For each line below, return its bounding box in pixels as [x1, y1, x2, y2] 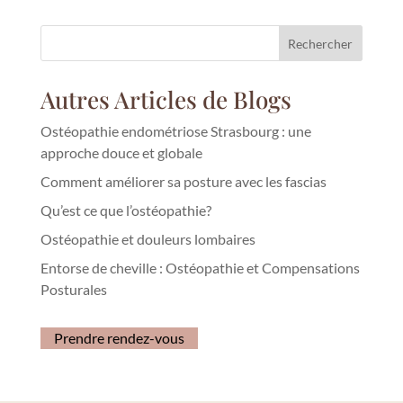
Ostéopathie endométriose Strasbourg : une [40, 122, 311, 140]
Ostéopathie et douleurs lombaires [40, 230, 255, 248]
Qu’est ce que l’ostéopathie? [40, 201, 211, 219]
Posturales [40, 281, 107, 299]
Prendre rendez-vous [53, 329, 184, 347]
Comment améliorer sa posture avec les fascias [40, 173, 327, 191]
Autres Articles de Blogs [40, 84, 291, 116]
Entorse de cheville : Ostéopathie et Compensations [40, 259, 360, 277]
